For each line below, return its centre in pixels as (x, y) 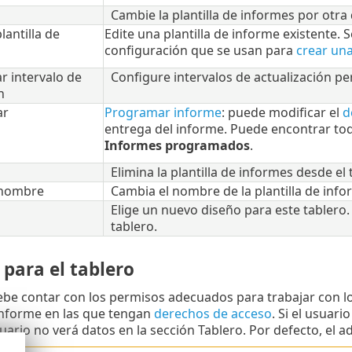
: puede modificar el (282, 113)
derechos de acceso (213, 314)
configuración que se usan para (200, 51)
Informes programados (177, 146)
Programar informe (163, 113)
